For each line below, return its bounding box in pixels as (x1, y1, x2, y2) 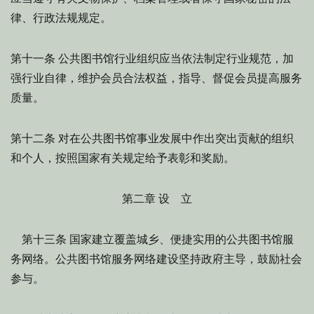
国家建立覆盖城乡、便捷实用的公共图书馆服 (67, 233, 294, 246)
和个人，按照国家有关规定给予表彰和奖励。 (11, 151, 235, 165)
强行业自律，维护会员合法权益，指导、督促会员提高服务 (11, 71, 302, 85)
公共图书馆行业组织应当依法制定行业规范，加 (55, 52, 294, 65)
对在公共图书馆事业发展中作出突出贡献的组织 (55, 132, 294, 145)
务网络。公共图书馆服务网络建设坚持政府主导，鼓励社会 (11, 252, 302, 266)
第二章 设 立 (122, 193, 192, 205)
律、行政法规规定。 (11, 11, 111, 25)
